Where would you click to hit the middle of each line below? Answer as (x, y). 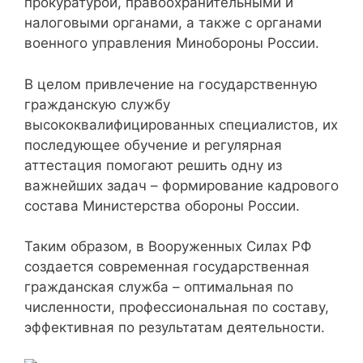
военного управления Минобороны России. (172, 43)
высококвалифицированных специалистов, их (181, 124)
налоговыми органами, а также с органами (173, 23)
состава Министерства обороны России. (162, 205)
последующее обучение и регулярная (153, 145)
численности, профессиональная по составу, (177, 307)
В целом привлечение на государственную (171, 84)
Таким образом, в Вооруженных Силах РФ (168, 247)
